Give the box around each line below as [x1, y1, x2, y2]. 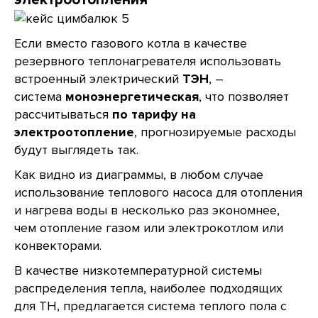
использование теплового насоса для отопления [14, 185, 302, 200]
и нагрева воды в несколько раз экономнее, [14, 202, 280, 218]
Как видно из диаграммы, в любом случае [14, 167, 263, 182]
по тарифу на [112, 106, 196, 122]
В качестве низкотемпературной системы [14, 263, 262, 278]
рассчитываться [14, 106, 112, 122]
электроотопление [14, 124, 134, 140]
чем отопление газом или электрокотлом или [14, 220, 283, 236]
